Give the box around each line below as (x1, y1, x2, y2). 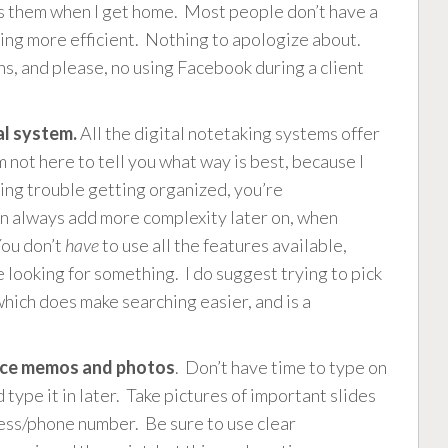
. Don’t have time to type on (175, 356, 387, 379)
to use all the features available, (99, 234, 347, 257)
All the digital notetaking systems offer (77, 122, 380, 145)
